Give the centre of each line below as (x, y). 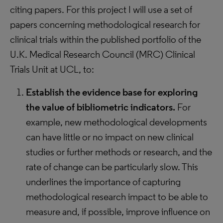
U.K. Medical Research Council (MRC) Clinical (103, 54)
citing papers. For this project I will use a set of (101, 9)
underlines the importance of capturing (103, 182)
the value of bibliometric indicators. (101, 107)
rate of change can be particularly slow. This (112, 167)
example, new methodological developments (116, 122)
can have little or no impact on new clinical (110, 137)
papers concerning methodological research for (105, 24)
